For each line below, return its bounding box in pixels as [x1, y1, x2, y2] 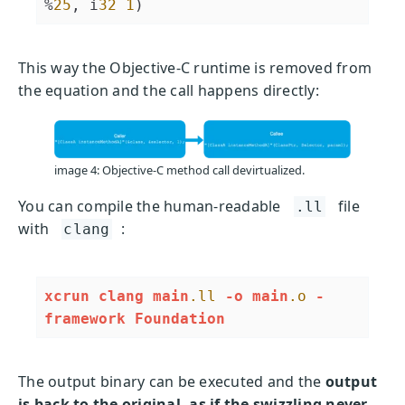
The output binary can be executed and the [18, 371, 322, 391]
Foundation [135, 309, 225, 327]
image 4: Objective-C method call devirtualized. [54, 161, 305, 178]
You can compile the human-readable [18, 195, 281, 216]
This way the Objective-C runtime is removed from [18, 58, 372, 79]
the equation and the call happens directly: [18, 80, 319, 101]
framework [44, 309, 126, 327]
